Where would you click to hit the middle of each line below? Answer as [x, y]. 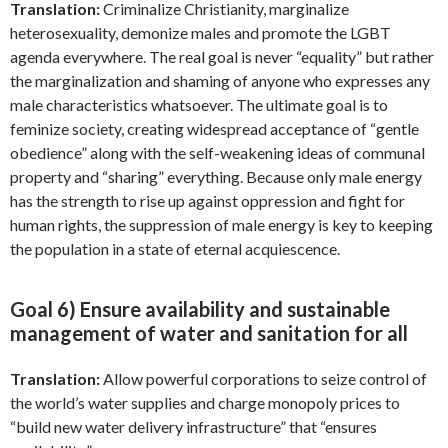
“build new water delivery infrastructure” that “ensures [193, 427]
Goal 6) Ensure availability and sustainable [200, 309]
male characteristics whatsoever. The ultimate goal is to [199, 105]
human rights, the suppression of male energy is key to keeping [221, 225]
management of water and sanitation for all [209, 333]
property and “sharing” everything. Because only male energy [216, 177]
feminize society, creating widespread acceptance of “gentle [214, 129]
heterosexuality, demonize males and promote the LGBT [200, 33]
